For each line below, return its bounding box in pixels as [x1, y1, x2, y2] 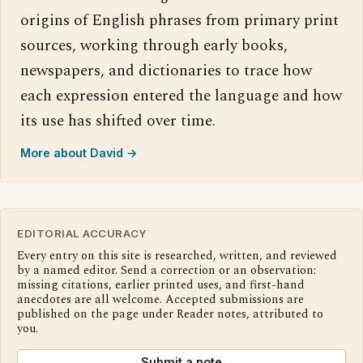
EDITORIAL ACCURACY [17, 227, 147, 241]
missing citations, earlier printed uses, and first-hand [17, 276, 305, 295]
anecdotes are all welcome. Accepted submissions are [17, 291, 304, 310]
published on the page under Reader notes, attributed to [17, 305, 323, 324]
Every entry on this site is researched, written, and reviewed [17, 247, 337, 266]
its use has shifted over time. [20, 109, 216, 134]
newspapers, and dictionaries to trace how [20, 59, 312, 83]
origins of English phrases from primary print [20, 9, 339, 33]
